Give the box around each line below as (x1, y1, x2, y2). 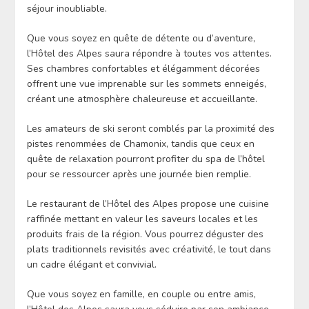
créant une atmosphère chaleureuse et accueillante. (26, 92, 257, 106)
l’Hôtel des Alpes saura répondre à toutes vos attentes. (26, 47, 272, 61)
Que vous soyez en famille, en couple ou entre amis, (26, 288, 256, 301)
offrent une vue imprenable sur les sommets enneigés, (26, 77, 266, 91)
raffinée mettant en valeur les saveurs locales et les (26, 212, 258, 226)
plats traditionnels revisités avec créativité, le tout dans (26, 243, 271, 257)
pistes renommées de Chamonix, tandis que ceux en (26, 137, 255, 151)
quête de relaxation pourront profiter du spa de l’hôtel (26, 152, 265, 166)
